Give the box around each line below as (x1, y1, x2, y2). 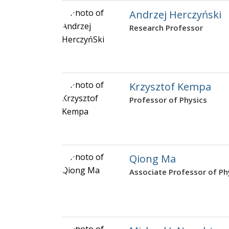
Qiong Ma (129, 152, 176, 166)
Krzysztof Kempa (129, 80, 211, 94)
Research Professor (129, 22, 203, 33)
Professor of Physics (129, 95, 207, 105)
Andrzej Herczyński (129, 8, 221, 22)
